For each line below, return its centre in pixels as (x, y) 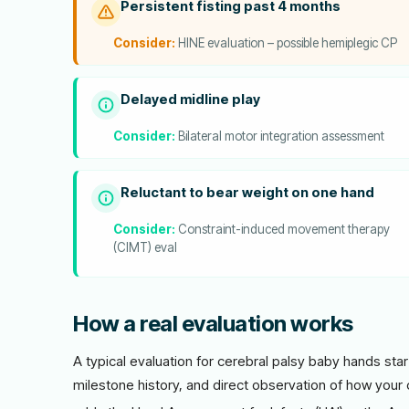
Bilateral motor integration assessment (280, 136)
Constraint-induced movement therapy (283, 229)
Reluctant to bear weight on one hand (247, 193)
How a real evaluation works (213, 324)
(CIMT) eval (145, 247)
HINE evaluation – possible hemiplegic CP (286, 43)
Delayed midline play (190, 100)
